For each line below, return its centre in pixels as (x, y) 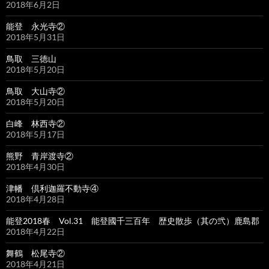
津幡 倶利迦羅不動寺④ (52, 189)
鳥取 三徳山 (31, 59)
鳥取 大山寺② (35, 91)
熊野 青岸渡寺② (40, 156)
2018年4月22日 (35, 232)
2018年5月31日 (35, 37)
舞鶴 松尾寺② (35, 253)
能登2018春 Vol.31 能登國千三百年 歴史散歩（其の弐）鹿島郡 (133, 221)
